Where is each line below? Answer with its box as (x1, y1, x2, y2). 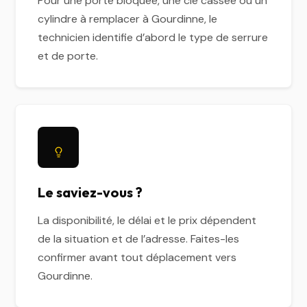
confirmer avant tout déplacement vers (38, 250, 237, 265)
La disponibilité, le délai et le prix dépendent (38, 213, 257, 228)
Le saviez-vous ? (38, 184, 143, 201)
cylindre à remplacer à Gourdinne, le (38, 12, 218, 26)
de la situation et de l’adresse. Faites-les (38, 232, 240, 246)
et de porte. (38, 49, 99, 63)
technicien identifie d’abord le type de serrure (38, 30, 269, 45)
